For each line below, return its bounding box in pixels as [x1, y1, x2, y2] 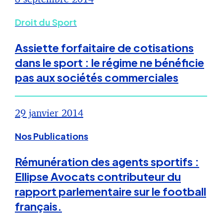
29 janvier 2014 [15, 107, 83, 119]
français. [15, 199, 62, 214]
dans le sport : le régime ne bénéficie [15, 55, 204, 70]
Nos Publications [15, 130, 88, 142]
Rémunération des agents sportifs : [15, 155, 199, 169]
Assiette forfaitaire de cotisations [15, 41, 194, 55]
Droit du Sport [15, 16, 77, 28]
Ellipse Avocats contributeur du [15, 169, 181, 184]
